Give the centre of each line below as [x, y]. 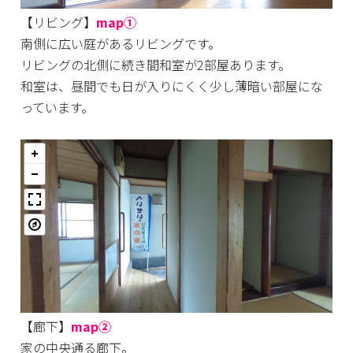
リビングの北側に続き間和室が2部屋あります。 [156, 65]
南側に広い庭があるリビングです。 [121, 44]
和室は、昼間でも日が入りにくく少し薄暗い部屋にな [172, 86]
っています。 [58, 108]
